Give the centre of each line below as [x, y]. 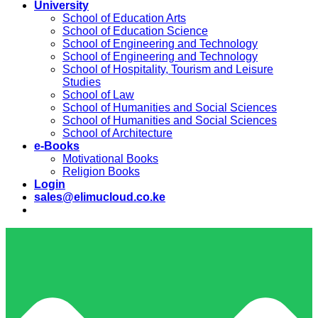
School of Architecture [117, 133]
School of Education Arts [124, 18]
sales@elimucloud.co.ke [100, 197]
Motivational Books [110, 159]
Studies [82, 82]
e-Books [57, 146]
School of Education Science [135, 31]
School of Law [98, 95]
